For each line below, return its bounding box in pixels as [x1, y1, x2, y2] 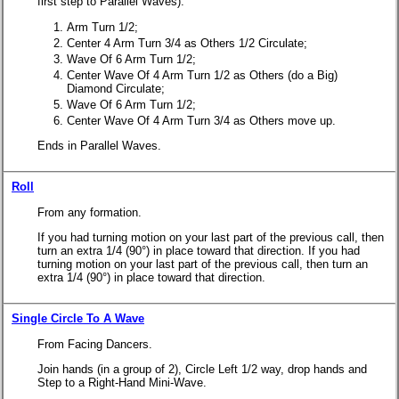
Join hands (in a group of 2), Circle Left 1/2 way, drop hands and [37, 362, 367, 376]
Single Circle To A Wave [12, 312, 144, 326]
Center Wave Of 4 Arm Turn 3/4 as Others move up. [67, 113, 336, 127]
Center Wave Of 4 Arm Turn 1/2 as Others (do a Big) [67, 68, 338, 82]
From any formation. [37, 205, 142, 219]
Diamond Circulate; [67, 81, 165, 95]
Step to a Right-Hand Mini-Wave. [37, 375, 207, 389]
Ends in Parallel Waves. [37, 138, 161, 152]
